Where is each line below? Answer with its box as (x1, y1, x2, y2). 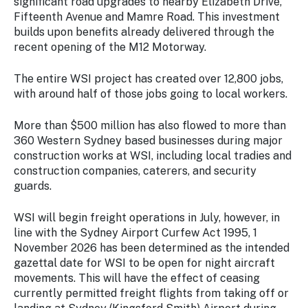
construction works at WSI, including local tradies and (14, 149, 291, 162)
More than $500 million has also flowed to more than (14, 119, 286, 132)
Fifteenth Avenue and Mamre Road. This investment (14, 10, 280, 23)
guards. (14, 179, 52, 192)
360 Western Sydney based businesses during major (14, 134, 283, 147)
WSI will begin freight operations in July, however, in (14, 211, 280, 224)
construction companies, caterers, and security (14, 164, 256, 177)
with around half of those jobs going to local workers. (14, 87, 287, 100)
